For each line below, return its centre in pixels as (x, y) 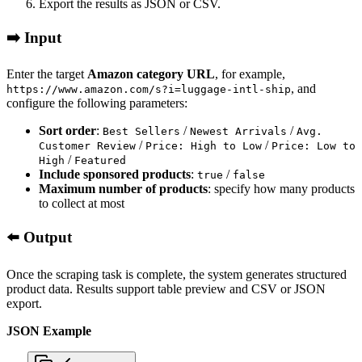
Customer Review (87, 146)
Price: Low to (314, 146)
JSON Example (49, 330)
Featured (100, 161)
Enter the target (47, 74)
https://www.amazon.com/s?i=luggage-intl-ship (149, 90)
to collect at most (82, 204)
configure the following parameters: (97, 103)
